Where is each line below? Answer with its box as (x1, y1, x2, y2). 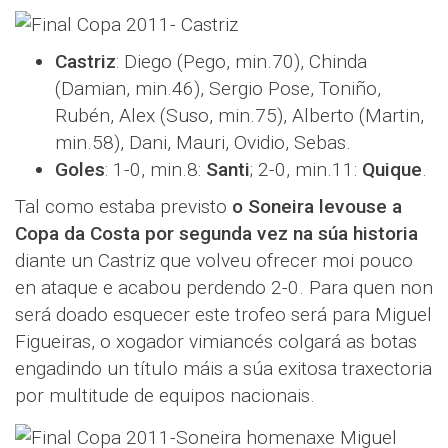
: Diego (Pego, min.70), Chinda (116, 50, 367, 73)
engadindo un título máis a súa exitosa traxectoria (15, 357, 432, 380)
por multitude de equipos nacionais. (15, 384, 315, 407)
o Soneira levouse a (232, 195, 402, 218)
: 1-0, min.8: (105, 158, 206, 181)
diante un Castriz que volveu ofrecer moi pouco (15, 249, 413, 272)
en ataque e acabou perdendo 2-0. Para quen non (15, 276, 433, 299)
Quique (362, 158, 422, 181)
